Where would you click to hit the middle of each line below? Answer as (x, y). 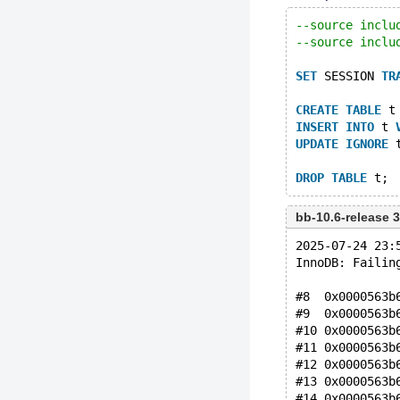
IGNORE (367, 144)
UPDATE (317, 144)
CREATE (317, 110)
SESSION (349, 76)
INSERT (317, 127)
